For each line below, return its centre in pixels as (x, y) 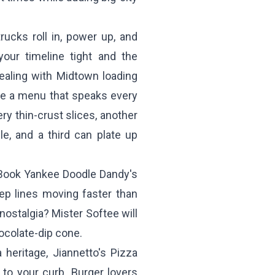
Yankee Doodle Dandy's (81, 174)
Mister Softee (85, 213)
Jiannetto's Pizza (95, 253)
